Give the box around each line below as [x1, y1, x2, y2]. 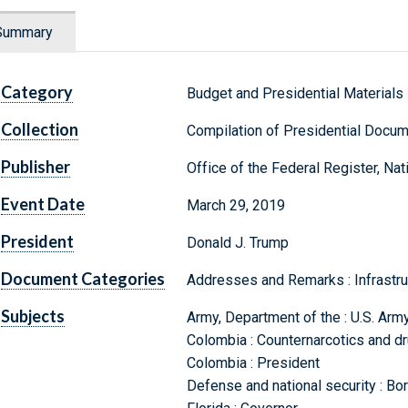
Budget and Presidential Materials [186, 85, 403, 103]
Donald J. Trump [186, 234, 289, 252]
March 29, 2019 [186, 197, 285, 215]
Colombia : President [186, 354, 320, 372]
